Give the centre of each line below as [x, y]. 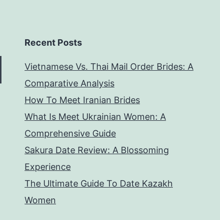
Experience [48, 167]
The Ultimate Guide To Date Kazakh [99, 183]
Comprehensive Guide [70, 133]
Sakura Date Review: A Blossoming [97, 150]
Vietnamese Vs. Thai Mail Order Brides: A [109, 67]
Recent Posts [53, 42]
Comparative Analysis [69, 83]
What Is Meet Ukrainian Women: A [95, 117]
